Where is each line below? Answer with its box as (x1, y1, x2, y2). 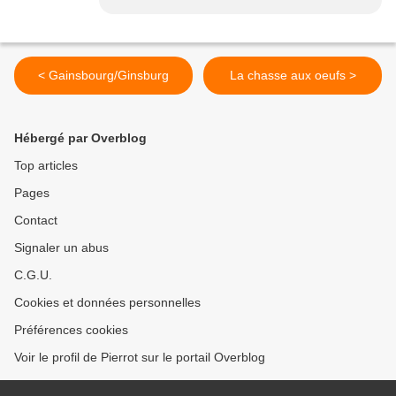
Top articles (14, 158, 78, 173)
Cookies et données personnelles (14, 295, 201, 310)
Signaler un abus (14, 240, 109, 255)
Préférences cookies (14, 323, 128, 338)
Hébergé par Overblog (14, 131, 147, 146)
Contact (14, 213, 57, 228)
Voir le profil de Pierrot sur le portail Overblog (14, 350, 265, 365)
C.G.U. (14, 268, 52, 283)
